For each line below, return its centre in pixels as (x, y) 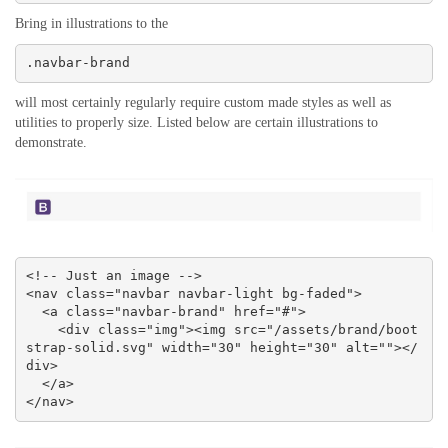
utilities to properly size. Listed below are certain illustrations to (196, 122)
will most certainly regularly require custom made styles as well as (203, 102)
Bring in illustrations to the (91, 23)
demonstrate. (51, 142)
